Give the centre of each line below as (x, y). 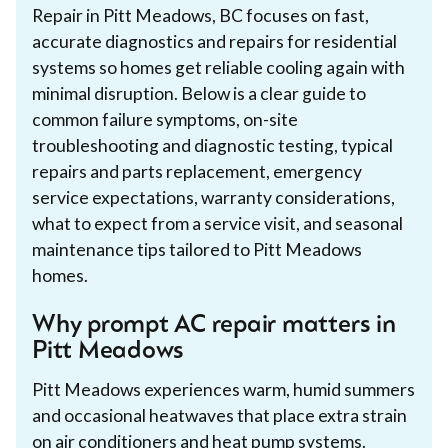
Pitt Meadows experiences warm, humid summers (223, 389)
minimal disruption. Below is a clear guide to (199, 93)
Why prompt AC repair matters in (214, 325)
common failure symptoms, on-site (165, 119)
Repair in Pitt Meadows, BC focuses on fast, (200, 15)
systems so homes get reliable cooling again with (218, 67)
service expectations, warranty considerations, (213, 197)
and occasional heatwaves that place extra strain (219, 415)
